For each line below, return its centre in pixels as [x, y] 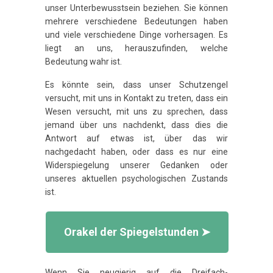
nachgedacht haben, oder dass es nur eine [136, 151]
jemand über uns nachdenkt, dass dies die [136, 125]
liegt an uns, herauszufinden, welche [136, 48]
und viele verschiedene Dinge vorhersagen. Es [136, 35]
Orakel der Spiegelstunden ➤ [137, 232]
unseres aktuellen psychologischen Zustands [136, 178]
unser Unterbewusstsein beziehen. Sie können [136, 8]
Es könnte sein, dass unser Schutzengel [136, 84]
